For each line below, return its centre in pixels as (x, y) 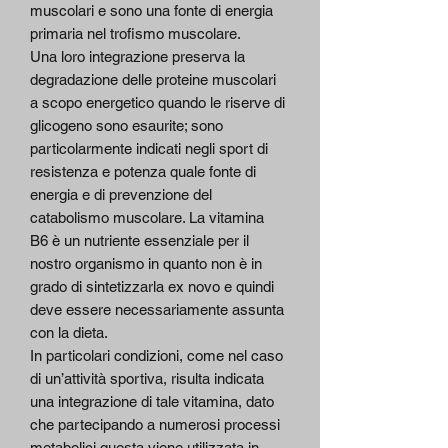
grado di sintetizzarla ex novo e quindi (152, 287)
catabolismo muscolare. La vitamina (147, 218)
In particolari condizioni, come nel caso (156, 356)
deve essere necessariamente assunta (157, 310)
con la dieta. (69, 333)
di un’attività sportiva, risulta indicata (147, 379)
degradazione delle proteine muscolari (153, 80)
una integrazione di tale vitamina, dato (152, 402)
